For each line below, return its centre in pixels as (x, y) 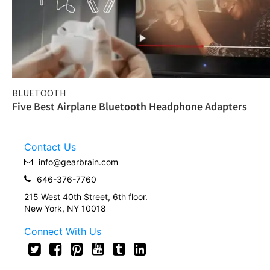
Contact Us (50, 147)
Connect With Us (63, 231)
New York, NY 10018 (65, 208)
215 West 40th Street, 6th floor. (86, 196)
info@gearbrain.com (78, 162)
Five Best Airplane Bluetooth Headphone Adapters (130, 106)
